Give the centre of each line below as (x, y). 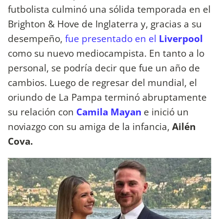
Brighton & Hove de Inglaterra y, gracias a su (105, 23)
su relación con (42, 111)
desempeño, (36, 38)
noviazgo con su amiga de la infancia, (90, 126)
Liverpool (181, 38)
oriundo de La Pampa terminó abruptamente (107, 97)
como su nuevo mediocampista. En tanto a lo (106, 53)
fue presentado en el (112, 38)
